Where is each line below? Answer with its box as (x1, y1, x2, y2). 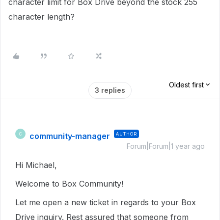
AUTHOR (116, 131, 137, 137)
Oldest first (169, 81, 204, 89)
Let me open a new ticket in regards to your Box (15, 197, 196, 207)
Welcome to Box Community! (15, 179, 126, 189)
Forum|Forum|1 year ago (127, 142, 205, 150)
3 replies (95, 86, 125, 94)
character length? (8, 12, 75, 22)
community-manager (29, 131, 110, 141)
